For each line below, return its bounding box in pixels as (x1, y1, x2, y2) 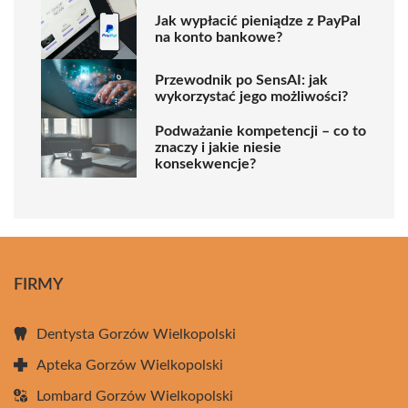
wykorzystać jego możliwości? (155, 89, 348, 105)
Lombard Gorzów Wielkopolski (36, 388, 233, 403)
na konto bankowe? (155, 30, 282, 46)
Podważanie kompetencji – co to (155, 124, 366, 139)
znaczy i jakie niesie (155, 140, 281, 156)
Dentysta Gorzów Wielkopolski (36, 326, 236, 342)
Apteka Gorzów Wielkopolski (36, 357, 223, 372)
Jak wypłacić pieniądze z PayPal (155, 14, 361, 29)
